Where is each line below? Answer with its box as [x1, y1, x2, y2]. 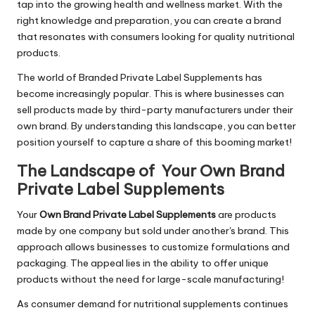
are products [216, 208, 276, 221]
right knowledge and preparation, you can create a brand [17, 14, 281, 27]
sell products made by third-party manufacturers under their [17, 103, 293, 117]
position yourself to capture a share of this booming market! [17, 136, 292, 149]
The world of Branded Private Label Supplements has [17, 71, 262, 84]
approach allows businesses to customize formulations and [17, 240, 290, 254]
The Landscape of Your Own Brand [17, 161, 285, 181]
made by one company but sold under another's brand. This [17, 224, 289, 238]
